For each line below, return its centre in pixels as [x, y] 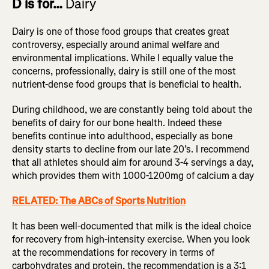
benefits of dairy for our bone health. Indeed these [117, 123]
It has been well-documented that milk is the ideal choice [131, 226]
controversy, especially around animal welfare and [116, 45]
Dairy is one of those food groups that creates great [121, 32]
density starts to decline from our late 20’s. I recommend [131, 150]
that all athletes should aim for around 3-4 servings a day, [133, 163]
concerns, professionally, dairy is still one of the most [124, 71]
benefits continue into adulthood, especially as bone [122, 136]
